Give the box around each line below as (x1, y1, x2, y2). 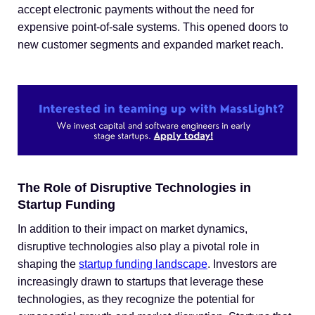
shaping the (18, 257, 79, 270)
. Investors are (207, 257, 277, 270)
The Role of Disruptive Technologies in (18, 180, 251, 195)
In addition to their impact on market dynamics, (18, 222, 247, 235)
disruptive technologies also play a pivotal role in (18, 240, 259, 252)
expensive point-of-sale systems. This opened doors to (18, 21, 288, 33)
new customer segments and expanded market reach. (18, 39, 283, 51)
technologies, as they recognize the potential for (18, 292, 255, 305)
